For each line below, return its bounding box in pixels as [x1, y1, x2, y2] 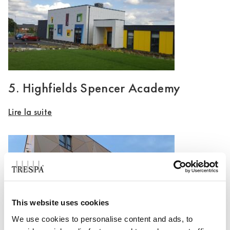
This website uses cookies [12, 198, 109, 207]
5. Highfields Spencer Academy [8, 79, 181, 97]
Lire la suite [8, 106, 52, 118]
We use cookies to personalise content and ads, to [12, 214, 193, 223]
